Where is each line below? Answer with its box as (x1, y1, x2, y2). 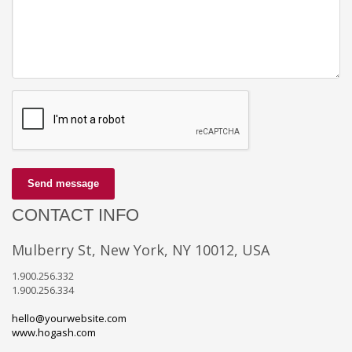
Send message (27, 177, 99, 189)
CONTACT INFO (12, 204, 139, 225)
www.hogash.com (12, 324, 96, 339)
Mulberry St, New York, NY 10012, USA (12, 240, 269, 259)
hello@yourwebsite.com (12, 310, 126, 325)
